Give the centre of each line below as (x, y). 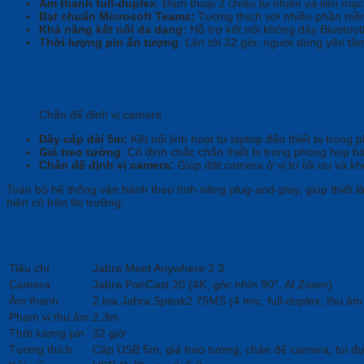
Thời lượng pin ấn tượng (109, 42)
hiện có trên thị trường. (65, 202)
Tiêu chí (31, 269)
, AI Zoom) (305, 285)
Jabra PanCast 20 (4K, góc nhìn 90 (183, 285)
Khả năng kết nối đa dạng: (113, 29)
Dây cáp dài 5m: (83, 139)
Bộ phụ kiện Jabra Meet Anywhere (118, 71)
